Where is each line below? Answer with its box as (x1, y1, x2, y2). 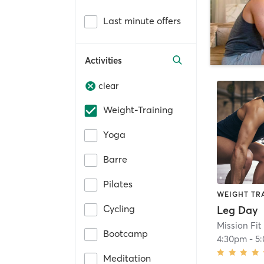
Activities (85, 54, 122, 66)
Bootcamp (103, 227, 148, 240)
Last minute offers (103, 14, 181, 27)
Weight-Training (103, 104, 173, 116)
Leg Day (217, 203, 259, 217)
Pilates (103, 178, 133, 190)
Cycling (103, 203, 135, 215)
